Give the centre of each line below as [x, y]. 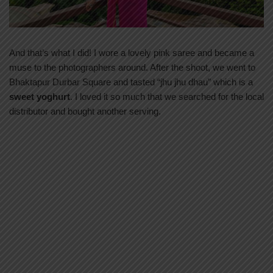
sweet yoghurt [40, 97]
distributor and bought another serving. [85, 111]
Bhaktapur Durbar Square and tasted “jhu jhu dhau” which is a [131, 82]
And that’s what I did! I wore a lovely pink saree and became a [132, 53]
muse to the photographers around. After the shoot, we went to [132, 67]
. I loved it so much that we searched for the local [167, 97]
